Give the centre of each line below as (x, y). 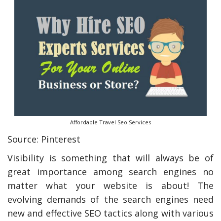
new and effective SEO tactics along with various (110, 213)
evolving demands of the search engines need (110, 200)
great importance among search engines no (110, 172)
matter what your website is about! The (110, 186)
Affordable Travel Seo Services (110, 122)
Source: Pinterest (44, 139)
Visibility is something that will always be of (110, 158)
